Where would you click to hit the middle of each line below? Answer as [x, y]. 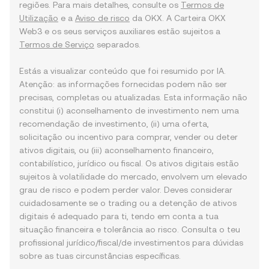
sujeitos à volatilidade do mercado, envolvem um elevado [133, 177]
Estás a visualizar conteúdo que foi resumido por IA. [122, 71]
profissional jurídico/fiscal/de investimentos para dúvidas [131, 243]
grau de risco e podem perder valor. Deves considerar [126, 190]
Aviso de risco [102, 18]
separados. [117, 44]
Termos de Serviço [57, 44]
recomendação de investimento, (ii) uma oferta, [114, 124]
